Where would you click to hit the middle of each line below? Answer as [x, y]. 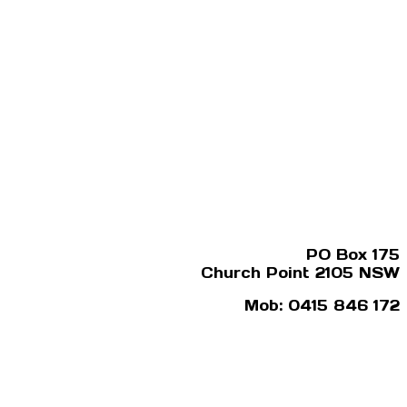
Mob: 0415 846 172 [322, 306]
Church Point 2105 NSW [300, 273]
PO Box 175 [353, 255]
